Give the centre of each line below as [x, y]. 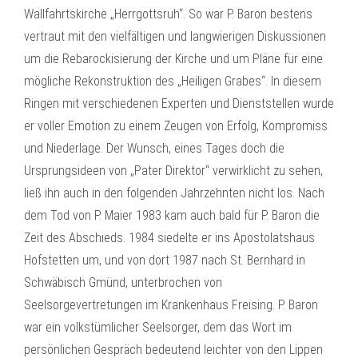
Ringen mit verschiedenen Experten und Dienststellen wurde [179, 103]
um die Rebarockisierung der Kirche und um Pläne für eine [173, 59]
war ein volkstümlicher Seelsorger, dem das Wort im [158, 327]
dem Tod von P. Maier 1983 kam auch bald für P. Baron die [172, 215]
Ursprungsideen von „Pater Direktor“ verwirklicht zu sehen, [173, 171]
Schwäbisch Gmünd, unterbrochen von [123, 282]
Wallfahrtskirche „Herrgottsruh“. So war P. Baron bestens [168, 14]
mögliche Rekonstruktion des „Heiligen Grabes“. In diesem [173, 81]
